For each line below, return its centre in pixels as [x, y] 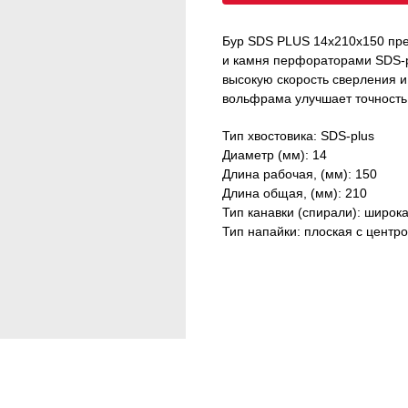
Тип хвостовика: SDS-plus [298, 136]
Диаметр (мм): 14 [275, 155]
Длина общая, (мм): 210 [295, 194]
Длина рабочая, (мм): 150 [300, 174]
